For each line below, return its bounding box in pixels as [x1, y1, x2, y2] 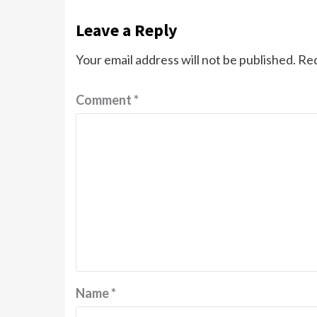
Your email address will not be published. [76, 51, 296, 67]
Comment [76, 91, 134, 108]
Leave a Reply [76, 18, 178, 41]
